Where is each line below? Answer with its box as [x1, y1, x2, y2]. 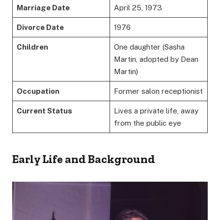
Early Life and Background [12, 151, 155, 166]
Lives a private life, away [113, 106, 198, 115]
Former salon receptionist [113, 86, 203, 95]
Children [16, 42, 48, 51]
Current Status [16, 106, 72, 115]
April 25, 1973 [113, 3, 162, 12]
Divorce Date [16, 23, 64, 31]
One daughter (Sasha [113, 42, 185, 51]
